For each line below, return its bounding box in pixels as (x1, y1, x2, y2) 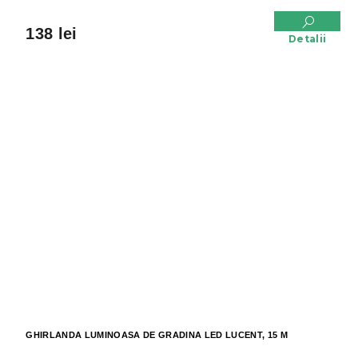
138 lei (26, 25, 78, 43)
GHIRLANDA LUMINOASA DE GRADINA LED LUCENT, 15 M (26, 329, 288, 340)
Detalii (288, 33, 327, 46)
